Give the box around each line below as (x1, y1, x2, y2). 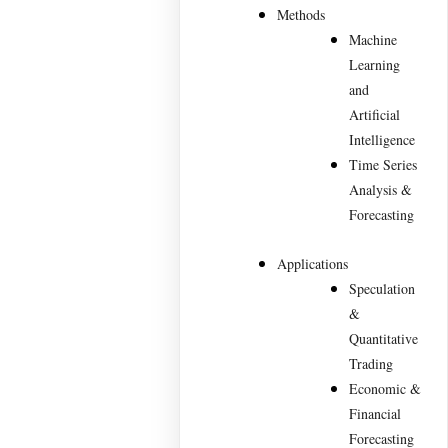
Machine (349, 30, 398, 49)
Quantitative (349, 329, 419, 348)
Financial (349, 404, 402, 423)
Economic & (349, 379, 422, 398)
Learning (349, 55, 401, 74)
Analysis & (349, 180, 413, 199)
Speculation (349, 279, 416, 298)
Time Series (349, 155, 418, 174)
